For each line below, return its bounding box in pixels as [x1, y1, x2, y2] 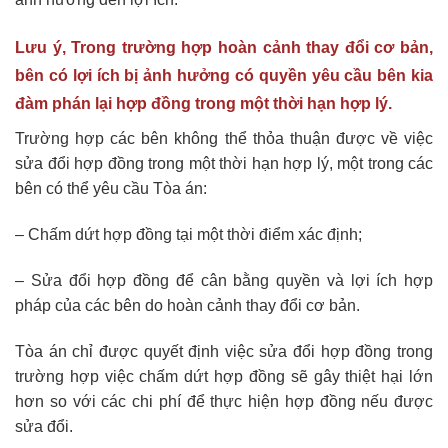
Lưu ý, [15, 39, 66, 57]
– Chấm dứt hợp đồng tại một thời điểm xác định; [15, 225, 362, 243]
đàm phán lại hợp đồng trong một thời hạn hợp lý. [15, 95, 392, 113]
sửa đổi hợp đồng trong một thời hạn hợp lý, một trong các [15, 155, 433, 173]
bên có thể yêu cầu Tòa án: [15, 180, 207, 198]
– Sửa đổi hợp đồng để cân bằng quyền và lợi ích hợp [15, 271, 433, 289]
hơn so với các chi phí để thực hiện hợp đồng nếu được [15, 392, 433, 410]
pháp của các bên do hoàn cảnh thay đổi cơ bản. [15, 296, 360, 314]
